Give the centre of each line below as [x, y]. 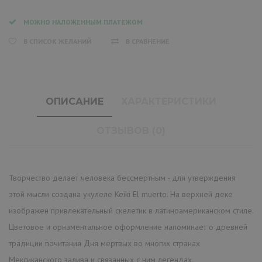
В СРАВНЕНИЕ [148, 41]
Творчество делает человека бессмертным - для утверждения [122, 177]
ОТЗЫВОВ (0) [131, 130]
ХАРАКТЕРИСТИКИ [169, 101]
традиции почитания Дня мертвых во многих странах [104, 243]
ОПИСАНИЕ [75, 101]
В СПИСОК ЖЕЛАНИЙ [57, 41]
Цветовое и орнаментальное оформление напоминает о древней [128, 227]
